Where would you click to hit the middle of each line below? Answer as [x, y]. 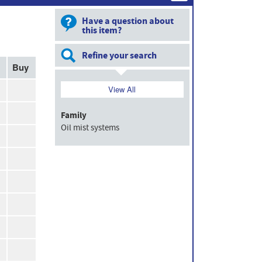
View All [122, 89]
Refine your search [119, 56]
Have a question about [127, 21]
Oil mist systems [90, 128]
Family [73, 116]
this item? [101, 30]
